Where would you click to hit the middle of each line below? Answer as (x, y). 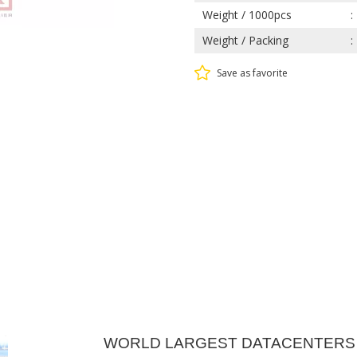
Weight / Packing (245, 40)
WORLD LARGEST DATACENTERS (229, 343)
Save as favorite (252, 73)
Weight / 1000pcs (247, 15)
